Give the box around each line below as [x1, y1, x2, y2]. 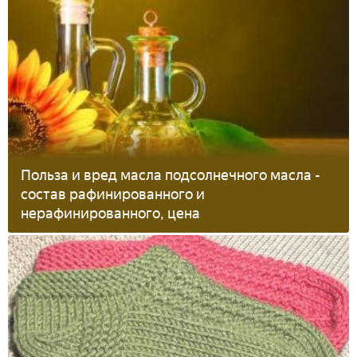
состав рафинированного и [21, 185, 205, 203]
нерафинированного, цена [21, 204, 200, 222]
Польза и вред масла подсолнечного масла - [21, 166, 320, 184]
